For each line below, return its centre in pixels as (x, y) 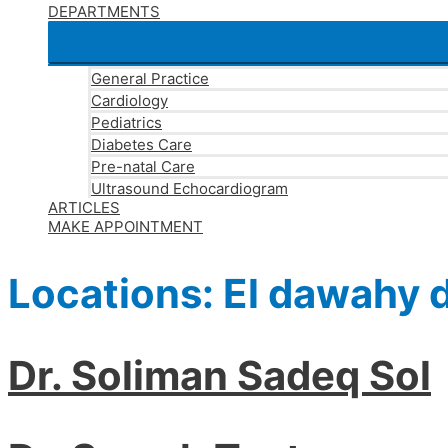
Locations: (115, 294)
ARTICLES (84, 207)
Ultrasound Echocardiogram (189, 188)
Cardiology (129, 100)
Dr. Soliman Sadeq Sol (219, 376)
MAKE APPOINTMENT (125, 226)
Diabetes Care (141, 144)
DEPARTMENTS (104, 11)
